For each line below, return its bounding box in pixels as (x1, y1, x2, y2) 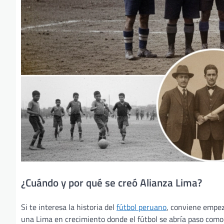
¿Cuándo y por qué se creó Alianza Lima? (21, 174, 202, 190)
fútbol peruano (116, 200, 166, 213)
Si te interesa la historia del (21, 200, 116, 213)
